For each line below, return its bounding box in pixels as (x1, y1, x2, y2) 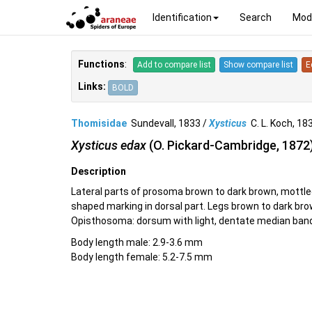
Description (71, 166, 126, 178)
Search (240, 11, 272, 23)
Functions (78, 58, 125, 70)
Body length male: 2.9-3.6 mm (71, 237, 203, 249)
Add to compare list (137, 60, 211, 70)
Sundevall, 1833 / (127, 117, 209, 129)
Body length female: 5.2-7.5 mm (71, 251, 212, 263)
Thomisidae (71, 117, 127, 129)
